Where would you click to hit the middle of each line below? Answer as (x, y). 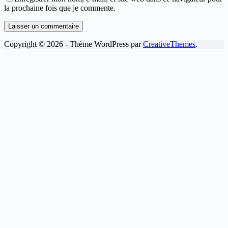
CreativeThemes (169, 44)
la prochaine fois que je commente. (60, 8)
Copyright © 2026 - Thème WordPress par (74, 44)
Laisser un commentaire (44, 26)
